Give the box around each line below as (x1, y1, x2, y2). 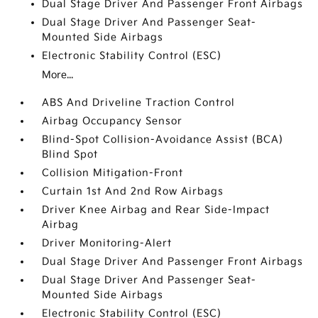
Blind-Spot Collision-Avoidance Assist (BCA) (42, 133, 284, 146)
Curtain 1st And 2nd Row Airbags (42, 185, 224, 197)
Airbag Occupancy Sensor (42, 115, 183, 127)
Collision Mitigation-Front (42, 167, 184, 179)
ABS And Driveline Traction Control (42, 97, 236, 109)
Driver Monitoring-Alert (42, 237, 172, 249)
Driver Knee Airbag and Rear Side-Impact (42, 204, 270, 216)
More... (42, 69, 74, 81)
